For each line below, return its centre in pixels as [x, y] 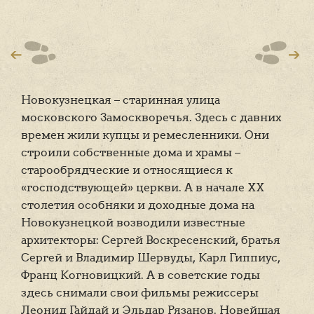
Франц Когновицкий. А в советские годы [141, 275]
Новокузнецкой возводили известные [133, 223]
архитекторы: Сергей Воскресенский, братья [151, 240]
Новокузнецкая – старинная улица [121, 100]
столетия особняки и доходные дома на [138, 205]
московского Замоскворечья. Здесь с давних [151, 118]
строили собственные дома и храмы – [131, 153]
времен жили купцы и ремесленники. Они [145, 135]
